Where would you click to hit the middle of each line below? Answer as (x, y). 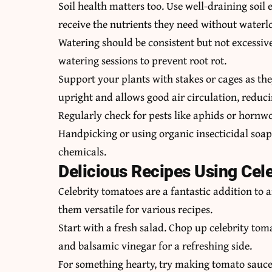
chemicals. (83, 152)
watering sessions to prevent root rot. (143, 61)
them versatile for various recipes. (136, 209)
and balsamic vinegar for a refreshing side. (155, 246)
